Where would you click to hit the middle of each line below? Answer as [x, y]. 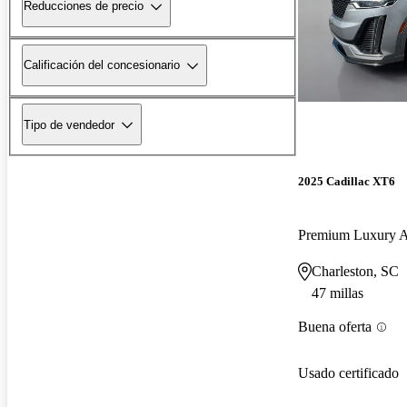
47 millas [338, 293]
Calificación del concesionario [102, 65]
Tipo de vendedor [69, 124]
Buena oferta [335, 327]
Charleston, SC [355, 272]
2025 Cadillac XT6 [347, 182]
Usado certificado [348, 372]
